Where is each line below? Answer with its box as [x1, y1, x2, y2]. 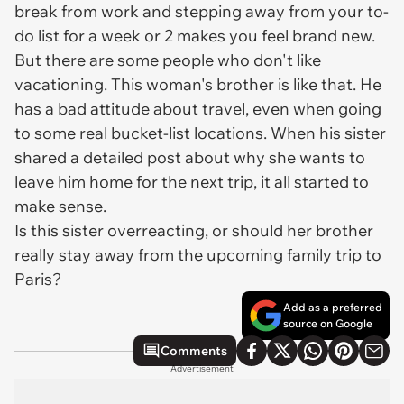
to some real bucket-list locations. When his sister [14, 123, 386, 143]
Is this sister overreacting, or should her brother [14, 220, 373, 241]
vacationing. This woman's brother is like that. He [14, 74, 381, 95]
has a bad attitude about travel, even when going [14, 98, 381, 119]
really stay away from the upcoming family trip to [14, 244, 381, 265]
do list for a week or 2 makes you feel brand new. [14, 25, 379, 46]
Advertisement [170, 363, 234, 374]
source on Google [283, 317, 372, 330]
